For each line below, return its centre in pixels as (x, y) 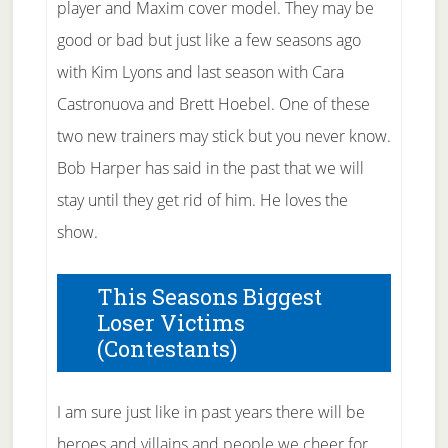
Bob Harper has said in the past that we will (210, 168)
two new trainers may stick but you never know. (223, 136)
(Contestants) (166, 348)
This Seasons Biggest (209, 296)
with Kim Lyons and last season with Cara (200, 72)
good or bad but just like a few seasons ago (208, 40)
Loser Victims (170, 322)
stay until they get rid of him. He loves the (202, 200)
